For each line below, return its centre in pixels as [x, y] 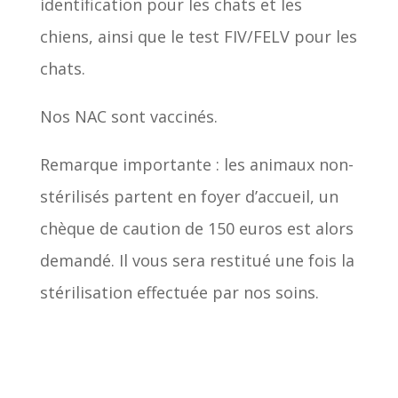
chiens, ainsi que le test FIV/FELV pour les [198, 36]
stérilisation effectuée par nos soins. [179, 292]
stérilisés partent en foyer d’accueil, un [189, 196]
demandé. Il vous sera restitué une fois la [197, 260]
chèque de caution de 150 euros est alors [196, 228]
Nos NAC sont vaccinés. [128, 116]
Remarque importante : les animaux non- [196, 164]
